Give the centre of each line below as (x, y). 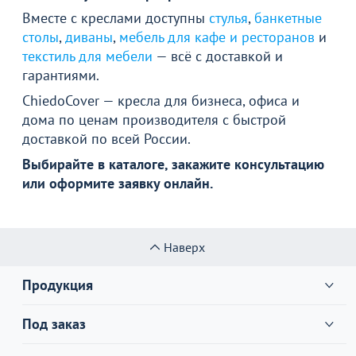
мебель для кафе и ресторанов (217, 37)
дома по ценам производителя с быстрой (154, 119)
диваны (89, 37)
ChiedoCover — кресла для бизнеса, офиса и (161, 100)
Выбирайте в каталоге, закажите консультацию (173, 164)
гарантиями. (61, 75)
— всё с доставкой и (218, 56)
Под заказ (54, 323)
